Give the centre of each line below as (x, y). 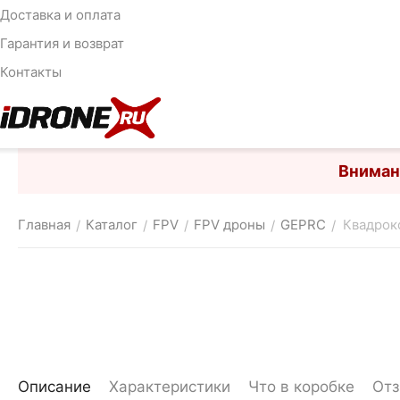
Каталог (112, 225)
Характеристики (170, 387)
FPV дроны (229, 225)
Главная (44, 225)
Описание (54, 387)
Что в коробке (301, 387)
